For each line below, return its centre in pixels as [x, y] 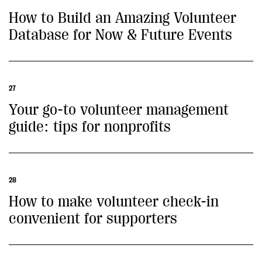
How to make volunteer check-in [114, 201]
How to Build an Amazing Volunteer [123, 18]
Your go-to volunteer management [119, 110]
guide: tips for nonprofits [90, 127]
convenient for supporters [93, 218]
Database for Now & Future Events [120, 35]
